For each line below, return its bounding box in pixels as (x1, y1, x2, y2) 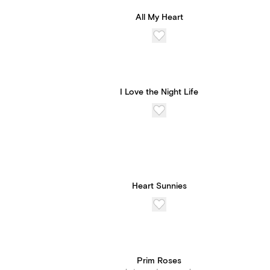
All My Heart (135, 12, 183, 23)
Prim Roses (137, 256, 181, 266)
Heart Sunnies (131, 181, 187, 192)
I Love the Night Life (120, 87, 198, 98)
